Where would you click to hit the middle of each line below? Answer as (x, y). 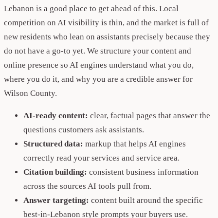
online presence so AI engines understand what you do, (99, 65)
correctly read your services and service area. (101, 158)
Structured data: (54, 144)
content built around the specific (147, 200)
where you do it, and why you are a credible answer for (98, 79)
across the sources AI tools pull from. (87, 186)
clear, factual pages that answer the (150, 116)
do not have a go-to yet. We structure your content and (98, 51)
